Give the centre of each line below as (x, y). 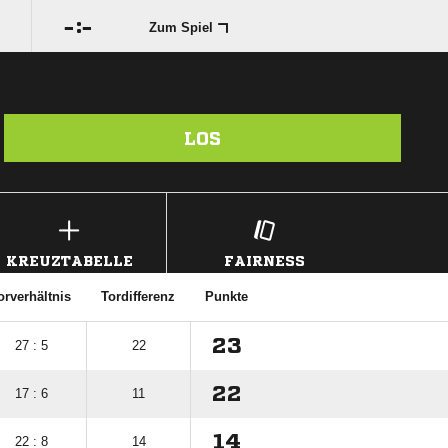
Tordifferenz (138, 296)
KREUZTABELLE (69, 261)
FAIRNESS (264, 261)
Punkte (226, 296)
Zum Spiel (181, 27)
